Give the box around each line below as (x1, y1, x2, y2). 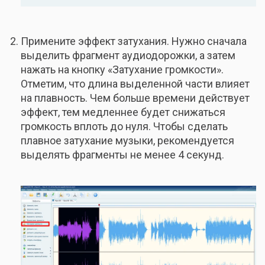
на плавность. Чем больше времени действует (21, 91, 250, 104)
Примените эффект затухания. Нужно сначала (21, 34, 247, 47)
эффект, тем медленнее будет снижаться (21, 105, 225, 118)
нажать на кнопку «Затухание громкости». (21, 63, 224, 76)
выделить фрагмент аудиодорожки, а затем (21, 49, 235, 62)
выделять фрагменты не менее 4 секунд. (21, 148, 224, 161)
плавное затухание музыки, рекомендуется (21, 134, 234, 147)
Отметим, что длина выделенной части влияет (21, 77, 250, 90)
